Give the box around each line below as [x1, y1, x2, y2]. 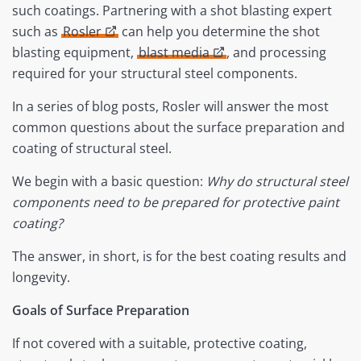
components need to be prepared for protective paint [12, 193, 339, 212]
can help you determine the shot [118, 23, 320, 41]
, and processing [226, 44, 326, 62]
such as [12, 23, 61, 41]
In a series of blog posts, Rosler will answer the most [12, 98, 329, 116]
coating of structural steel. [12, 139, 172, 158]
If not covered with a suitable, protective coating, [12, 334, 307, 353]
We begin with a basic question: [12, 172, 206, 191]
